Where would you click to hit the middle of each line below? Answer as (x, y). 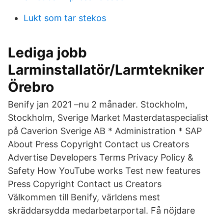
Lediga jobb (47, 53)
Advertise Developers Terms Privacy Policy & (101, 157)
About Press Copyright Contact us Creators (98, 144)
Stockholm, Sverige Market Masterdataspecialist (108, 118)
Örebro (31, 87)
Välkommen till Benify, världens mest (84, 197)
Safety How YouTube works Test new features (104, 171)
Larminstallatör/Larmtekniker (106, 70)
